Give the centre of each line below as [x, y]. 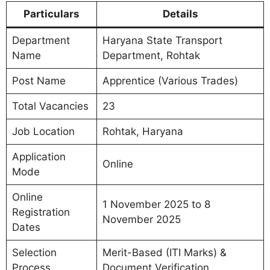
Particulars [52, 14]
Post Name [39, 81]
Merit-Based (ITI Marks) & [164, 253]
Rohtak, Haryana [143, 132]
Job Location [43, 132]
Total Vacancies [50, 106]
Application [39, 157]
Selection [34, 253]
